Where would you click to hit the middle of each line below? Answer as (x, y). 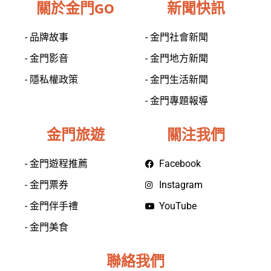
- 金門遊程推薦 (56, 163)
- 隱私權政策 (51, 79)
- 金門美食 (47, 227)
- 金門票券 (47, 184)
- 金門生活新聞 (177, 79)
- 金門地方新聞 (177, 58)
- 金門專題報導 (177, 100)
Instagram (181, 184)
